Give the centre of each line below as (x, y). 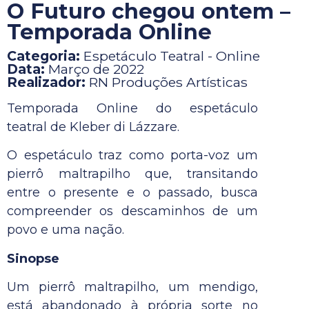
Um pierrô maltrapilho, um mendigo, (132, 287)
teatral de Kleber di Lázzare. (93, 127)
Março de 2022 (96, 69)
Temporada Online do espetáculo (132, 108)
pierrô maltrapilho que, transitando (132, 174)
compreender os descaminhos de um (132, 211)
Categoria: (45, 56)
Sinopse (33, 258)
